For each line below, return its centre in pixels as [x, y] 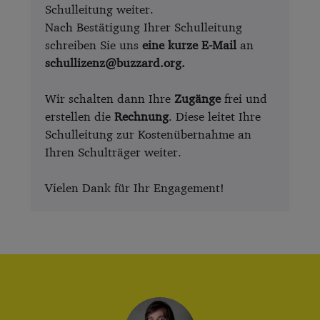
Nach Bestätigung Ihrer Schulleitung [143, 27]
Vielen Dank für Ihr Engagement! [134, 188]
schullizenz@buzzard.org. [115, 63]
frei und [244, 99]
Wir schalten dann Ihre [109, 99]
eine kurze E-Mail [191, 45]
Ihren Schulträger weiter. [113, 152]
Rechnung [141, 116]
